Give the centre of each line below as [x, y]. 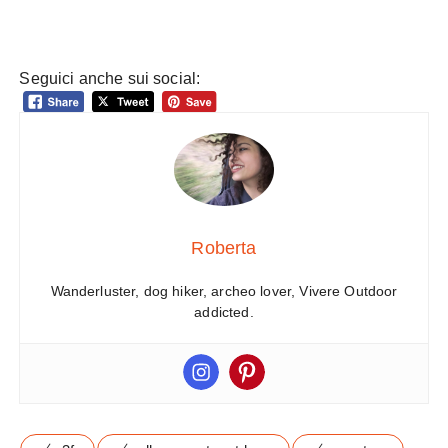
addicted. [224, 312]
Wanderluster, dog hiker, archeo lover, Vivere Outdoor [224, 291]
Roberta [224, 248]
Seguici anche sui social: [110, 79]
